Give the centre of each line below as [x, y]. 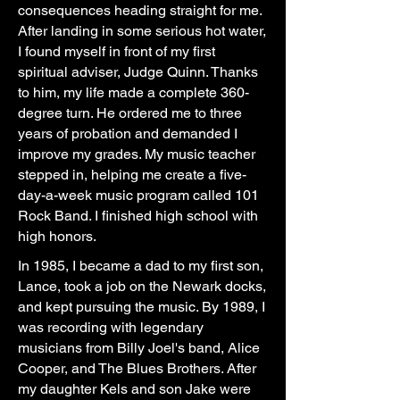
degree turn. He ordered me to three [130, 113]
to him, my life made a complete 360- [133, 92]
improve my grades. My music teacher [137, 154]
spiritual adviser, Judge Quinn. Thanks [138, 72]
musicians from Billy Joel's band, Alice [139, 348]
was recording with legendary [111, 327]
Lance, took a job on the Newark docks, [142, 286]
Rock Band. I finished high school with [138, 216]
